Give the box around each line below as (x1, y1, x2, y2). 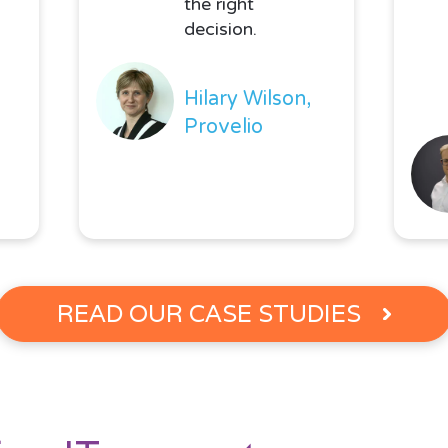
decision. (183, 18, 257, 41)
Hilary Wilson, (183, 87, 311, 112)
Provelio (183, 115, 263, 140)
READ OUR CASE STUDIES (57, 298, 361, 330)
